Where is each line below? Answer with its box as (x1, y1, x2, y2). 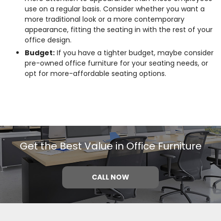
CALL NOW (92, 172, 129, 182)
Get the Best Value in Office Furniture (19, 139, 202, 153)
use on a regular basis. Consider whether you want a (25, 3, 205, 14)
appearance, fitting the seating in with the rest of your (25, 24, 213, 35)
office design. (25, 35, 72, 45)
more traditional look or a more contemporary (25, 14, 184, 24)
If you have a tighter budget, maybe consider (55, 47, 214, 58)
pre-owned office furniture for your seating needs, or (25, 58, 208, 68)
